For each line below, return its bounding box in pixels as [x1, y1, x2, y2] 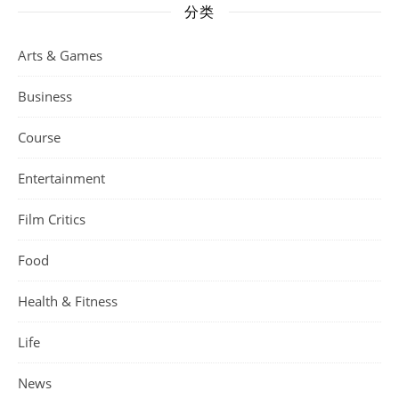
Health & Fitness [18, 291, 118, 310]
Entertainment [18, 168, 105, 187]
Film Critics [18, 209, 85, 228]
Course [18, 127, 61, 146]
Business [18, 86, 72, 105]
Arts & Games [18, 45, 102, 64]
